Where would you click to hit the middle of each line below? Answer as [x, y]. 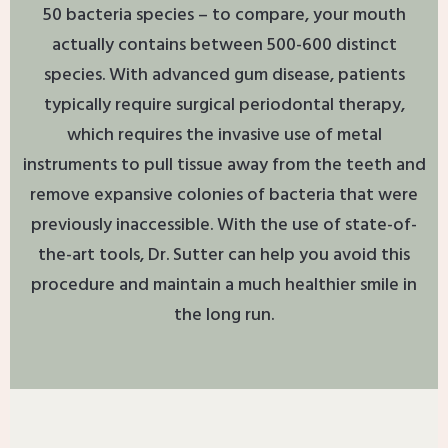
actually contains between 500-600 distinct [224, 46]
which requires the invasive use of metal [224, 136]
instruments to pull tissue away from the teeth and [224, 166]
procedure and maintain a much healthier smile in [224, 286]
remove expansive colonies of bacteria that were [224, 196]
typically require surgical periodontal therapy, [224, 106]
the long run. [224, 316]
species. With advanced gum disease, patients [224, 76]
